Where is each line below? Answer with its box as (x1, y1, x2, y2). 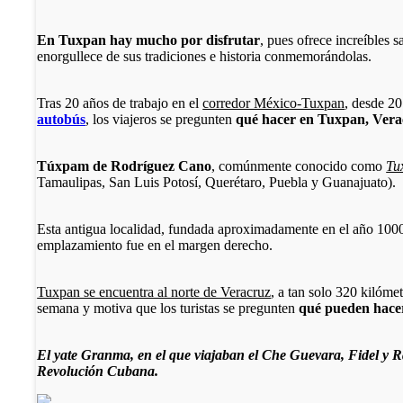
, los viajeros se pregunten (85, 111, 237, 127)
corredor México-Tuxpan (202, 94, 345, 111)
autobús (37, 111, 86, 127)
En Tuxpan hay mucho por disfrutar (37, 31, 261, 48)
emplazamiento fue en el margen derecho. (37, 237, 273, 253)
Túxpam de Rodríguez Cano (37, 157, 212, 174)
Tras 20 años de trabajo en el (37, 94, 203, 111)
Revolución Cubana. (37, 363, 163, 379)
